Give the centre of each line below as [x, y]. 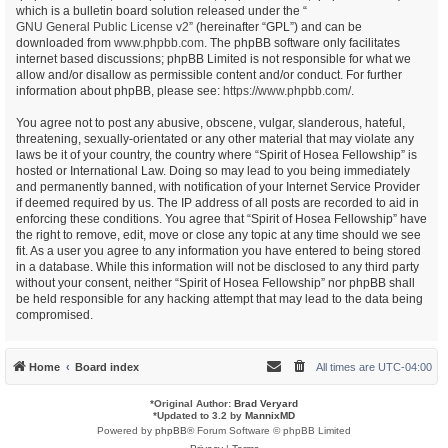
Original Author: [194, 403]
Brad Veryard [266, 403]
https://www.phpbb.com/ [287, 91]
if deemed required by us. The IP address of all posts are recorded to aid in [217, 203]
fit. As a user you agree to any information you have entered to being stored [218, 251]
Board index [107, 367]
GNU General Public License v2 [102, 27]
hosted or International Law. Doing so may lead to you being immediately [213, 171]
